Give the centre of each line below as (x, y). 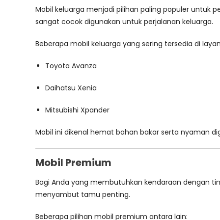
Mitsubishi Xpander (77, 110)
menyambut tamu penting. (83, 194)
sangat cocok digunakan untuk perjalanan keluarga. (124, 22)
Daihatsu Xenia (71, 88)
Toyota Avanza (71, 66)
